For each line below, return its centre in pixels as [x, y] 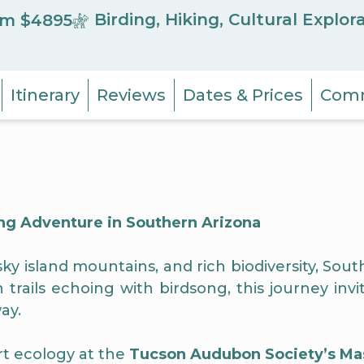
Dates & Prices [243, 95]
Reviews [131, 95]
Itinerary [45, 95]
